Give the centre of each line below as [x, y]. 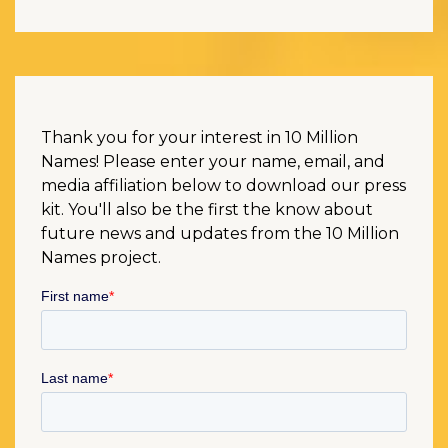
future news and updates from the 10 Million [220, 233]
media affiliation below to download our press [223, 185]
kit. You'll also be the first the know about [207, 209]
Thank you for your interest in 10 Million [199, 137]
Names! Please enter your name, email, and [213, 161]
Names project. [101, 257]
